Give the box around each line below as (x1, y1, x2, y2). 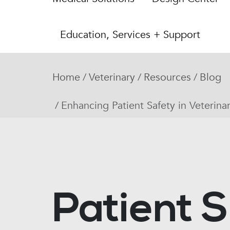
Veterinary (89, 70, 135, 84)
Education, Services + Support (60, 28, 200, 42)
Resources (144, 70, 191, 84)
